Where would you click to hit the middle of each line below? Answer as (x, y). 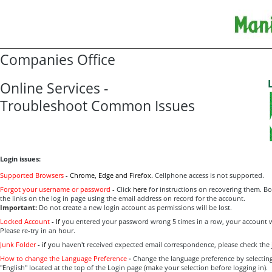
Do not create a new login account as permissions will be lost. (135, 207)
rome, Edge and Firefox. (117, 175)
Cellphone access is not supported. (209, 175)
